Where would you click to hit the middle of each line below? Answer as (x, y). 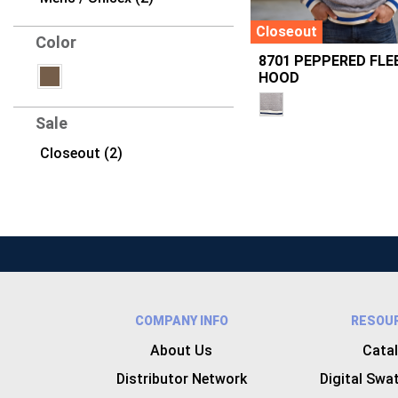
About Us (181, 350)
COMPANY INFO (181, 320)
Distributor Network (181, 378)
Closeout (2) (81, 154)
